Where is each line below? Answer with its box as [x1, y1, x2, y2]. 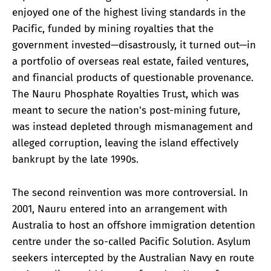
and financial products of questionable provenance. [12, 71, 253, 85]
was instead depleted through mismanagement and [12, 120, 253, 134]
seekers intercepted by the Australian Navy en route [12, 251, 254, 264]
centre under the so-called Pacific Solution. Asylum [12, 235, 251, 248]
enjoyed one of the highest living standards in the [12, 6, 246, 19]
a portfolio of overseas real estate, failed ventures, [12, 55, 249, 68]
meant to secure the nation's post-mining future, [12, 104, 240, 117]
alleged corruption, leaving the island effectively [12, 137, 238, 150]
